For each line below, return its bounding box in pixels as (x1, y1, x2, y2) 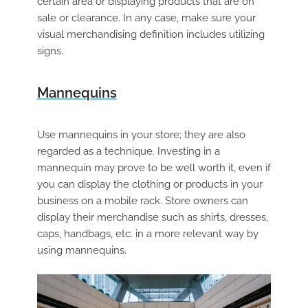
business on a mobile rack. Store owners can (36, 195, 248, 208)
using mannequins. (36, 244, 126, 257)
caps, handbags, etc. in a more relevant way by (36, 228, 258, 241)
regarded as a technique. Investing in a (36, 145, 220, 158)
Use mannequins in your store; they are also (36, 129, 245, 142)
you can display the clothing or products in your (36, 178, 263, 191)
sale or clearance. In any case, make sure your (36, 12, 256, 25)
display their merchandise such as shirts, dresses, (36, 211, 268, 224)
